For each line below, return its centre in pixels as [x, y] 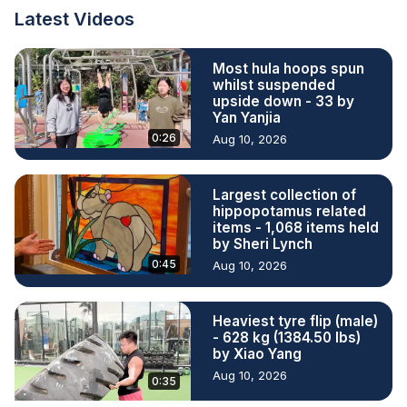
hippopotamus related [289, 211]
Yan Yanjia [247, 117]
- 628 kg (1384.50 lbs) [287, 338]
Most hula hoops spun [288, 68]
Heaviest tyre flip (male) [295, 322]
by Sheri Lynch [263, 243]
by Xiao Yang [257, 354]
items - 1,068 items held [296, 227]
